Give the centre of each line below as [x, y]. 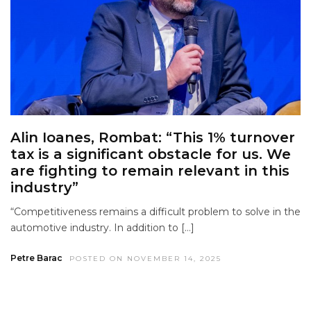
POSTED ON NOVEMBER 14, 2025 [145, 259]
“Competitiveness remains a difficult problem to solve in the [155, 212]
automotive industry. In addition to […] [102, 228]
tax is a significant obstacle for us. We [151, 154]
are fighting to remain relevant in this [150, 171]
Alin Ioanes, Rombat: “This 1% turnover [153, 138]
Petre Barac [36, 258]
